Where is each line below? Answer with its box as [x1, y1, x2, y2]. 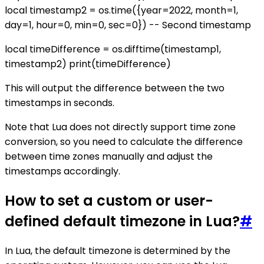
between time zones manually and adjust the [5, 149, 213, 163]
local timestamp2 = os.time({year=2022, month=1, [5, 3, 238, 17]
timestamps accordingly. [5, 164, 120, 178]
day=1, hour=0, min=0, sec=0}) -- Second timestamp [5, 18, 251, 32]
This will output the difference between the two [5, 81, 225, 95]
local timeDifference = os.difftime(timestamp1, [5, 42, 221, 56]
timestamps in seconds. [5, 95, 114, 110]
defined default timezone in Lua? [5, 211, 240, 231]
